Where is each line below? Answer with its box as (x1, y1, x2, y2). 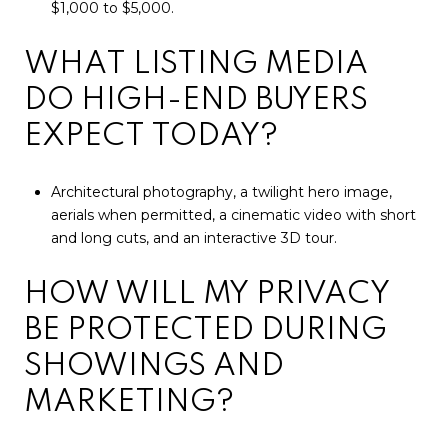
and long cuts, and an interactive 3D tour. (50, 229, 337, 248)
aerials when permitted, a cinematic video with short (50, 206, 416, 225)
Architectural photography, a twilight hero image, (50, 183, 392, 202)
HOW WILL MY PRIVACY (24, 279, 390, 311)
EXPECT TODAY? (24, 120, 279, 152)
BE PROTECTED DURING (24, 315, 387, 347)
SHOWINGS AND (24, 351, 284, 383)
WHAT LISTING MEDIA (24, 48, 368, 80)
